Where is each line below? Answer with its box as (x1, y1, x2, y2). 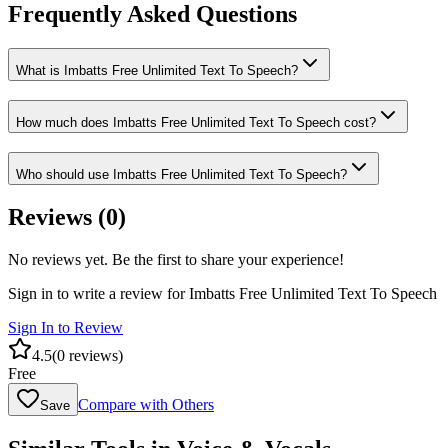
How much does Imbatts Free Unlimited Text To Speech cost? (16, 114, 376, 130)
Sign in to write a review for (8, 285, 189, 303)
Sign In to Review (8, 319, 123, 337)
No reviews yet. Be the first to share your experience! (8, 251, 344, 269)
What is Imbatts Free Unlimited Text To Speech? (16, 63, 298, 79)
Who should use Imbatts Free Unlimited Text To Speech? (16, 166, 347, 182)
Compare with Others (78, 396, 214, 414)
